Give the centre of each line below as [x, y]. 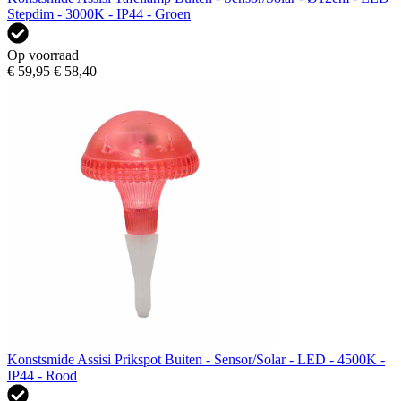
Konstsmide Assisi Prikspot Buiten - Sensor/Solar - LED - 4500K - [196, 359]
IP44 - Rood [42, 375]
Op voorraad [43, 55]
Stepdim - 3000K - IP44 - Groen [99, 13]
